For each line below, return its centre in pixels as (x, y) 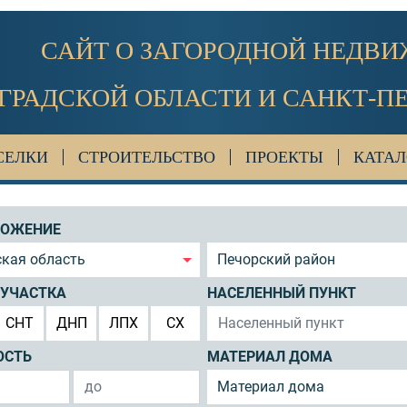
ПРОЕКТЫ (284, 157)
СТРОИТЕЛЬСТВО (147, 157)
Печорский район (277, 259)
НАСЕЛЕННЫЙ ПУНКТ (282, 293)
